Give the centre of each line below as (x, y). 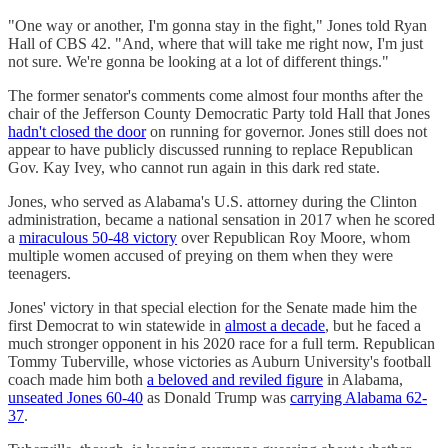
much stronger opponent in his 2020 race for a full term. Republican (221, 343)
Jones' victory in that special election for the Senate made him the (212, 307)
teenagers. (39, 273)
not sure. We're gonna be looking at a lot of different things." (198, 61)
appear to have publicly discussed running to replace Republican (210, 149)
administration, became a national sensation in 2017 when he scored (221, 219)
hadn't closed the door (77, 131)
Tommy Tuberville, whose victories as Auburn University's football (219, 361)
